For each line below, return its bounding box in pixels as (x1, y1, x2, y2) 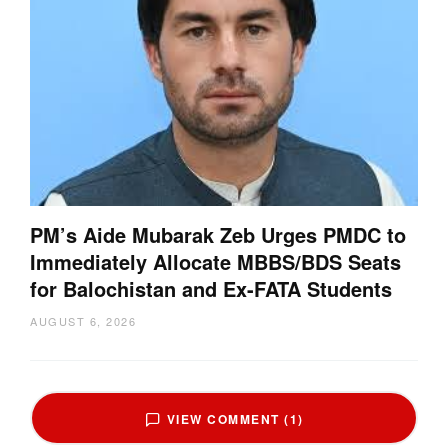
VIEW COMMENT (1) (166, 409, 304, 428)
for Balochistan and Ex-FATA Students (30, 273, 392, 303)
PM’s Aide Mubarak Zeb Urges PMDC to (30, 219, 406, 249)
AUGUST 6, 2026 (30, 312, 136, 329)
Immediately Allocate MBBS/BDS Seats (30, 246, 401, 276)
